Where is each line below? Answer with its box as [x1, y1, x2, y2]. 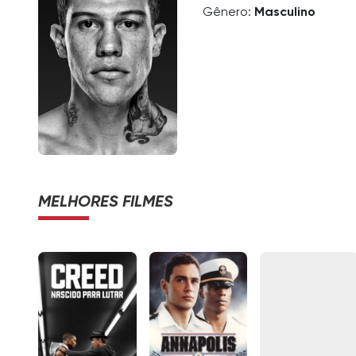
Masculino [254, 6, 315, 20]
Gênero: [203, 6, 254, 20]
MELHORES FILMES [38, 194, 173, 211]
